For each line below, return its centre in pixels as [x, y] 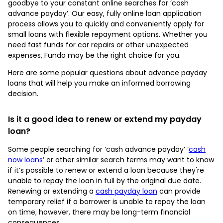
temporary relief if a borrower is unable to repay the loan [107, 201]
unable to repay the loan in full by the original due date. [105, 180]
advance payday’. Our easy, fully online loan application [105, 13]
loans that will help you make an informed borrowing [99, 83]
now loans [25, 160]
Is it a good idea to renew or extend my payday [105, 119]
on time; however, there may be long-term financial [99, 212]
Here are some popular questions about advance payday [108, 72]
